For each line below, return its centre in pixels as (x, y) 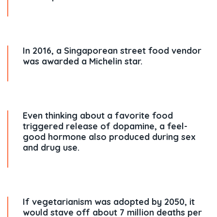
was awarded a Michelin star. (83, 61)
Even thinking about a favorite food (98, 116)
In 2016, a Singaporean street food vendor (112, 51)
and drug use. (51, 147)
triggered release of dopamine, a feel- (105, 126)
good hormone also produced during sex (109, 137)
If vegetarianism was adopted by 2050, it (109, 202)
